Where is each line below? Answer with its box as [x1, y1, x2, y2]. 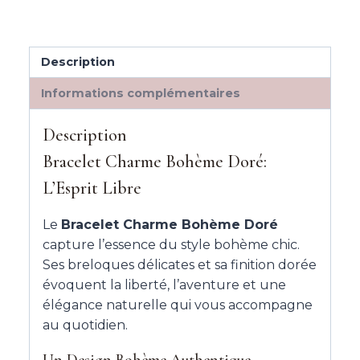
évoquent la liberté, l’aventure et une [43, 276, 286, 292]
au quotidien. [43, 317, 128, 333]
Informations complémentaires [41, 85, 241, 100]
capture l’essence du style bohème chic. [43, 236, 300, 252]
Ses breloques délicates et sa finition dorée [43, 256, 317, 272]
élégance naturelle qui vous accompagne [43, 297, 313, 313]
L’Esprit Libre [43, 177, 141, 198]
